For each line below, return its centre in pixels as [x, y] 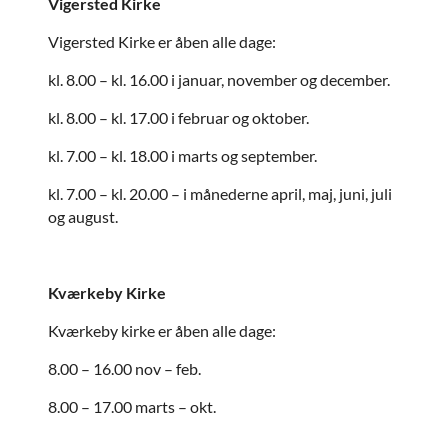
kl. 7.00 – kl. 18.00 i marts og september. [182, 156]
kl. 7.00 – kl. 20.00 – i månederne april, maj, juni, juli [220, 194]
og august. [83, 217]
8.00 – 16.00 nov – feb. [124, 369]
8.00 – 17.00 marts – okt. [132, 407]
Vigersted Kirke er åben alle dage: [162, 42]
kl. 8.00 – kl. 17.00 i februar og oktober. [178, 118]
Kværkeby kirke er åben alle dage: [162, 331]
